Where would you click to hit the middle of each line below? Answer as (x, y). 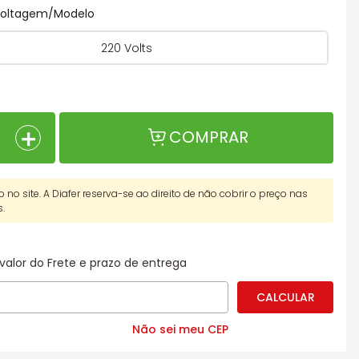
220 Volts (127, 48)
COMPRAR (208, 137)
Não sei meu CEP (180, 330)
